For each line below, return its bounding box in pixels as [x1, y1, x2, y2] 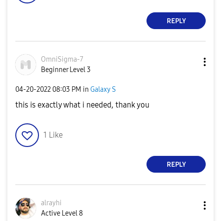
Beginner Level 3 [41, 66, 91, 74]
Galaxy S [90, 85, 116, 94]
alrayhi [41, 199, 62, 207]
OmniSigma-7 [41, 55, 83, 64]
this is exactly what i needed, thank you [15, 100, 149, 110]
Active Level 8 [41, 209, 83, 218]
